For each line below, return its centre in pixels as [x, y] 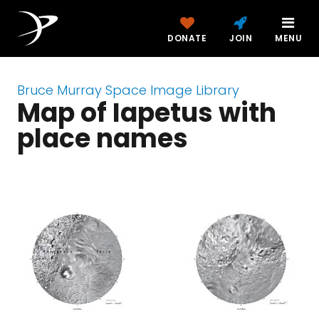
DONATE [187, 38]
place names [103, 138]
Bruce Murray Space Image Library [128, 90]
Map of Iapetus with [147, 113]
